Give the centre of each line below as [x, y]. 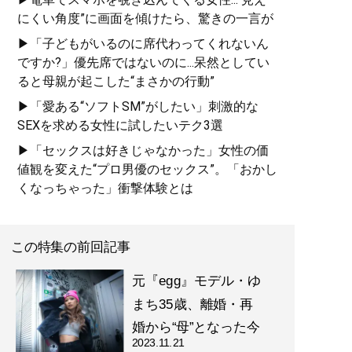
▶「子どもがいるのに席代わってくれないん [143, 44]
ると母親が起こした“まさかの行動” [116, 82]
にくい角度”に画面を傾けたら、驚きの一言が [145, 19]
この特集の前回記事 [70, 247]
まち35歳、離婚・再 [192, 304]
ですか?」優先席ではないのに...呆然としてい [143, 63]
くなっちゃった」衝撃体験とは [105, 189]
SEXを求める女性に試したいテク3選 [120, 126]
